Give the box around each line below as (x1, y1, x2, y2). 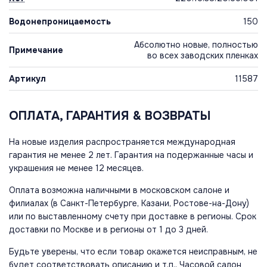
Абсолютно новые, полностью (134, 39, 258, 51)
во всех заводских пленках (147, 50, 258, 61)
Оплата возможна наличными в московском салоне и (9, 185, 229, 196)
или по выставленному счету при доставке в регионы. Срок (9, 211, 256, 222)
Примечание (9, 45, 63, 56)
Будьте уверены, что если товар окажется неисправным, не (9, 246, 257, 257)
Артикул (9, 73, 46, 85)
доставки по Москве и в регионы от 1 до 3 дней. (9, 224, 210, 235)
